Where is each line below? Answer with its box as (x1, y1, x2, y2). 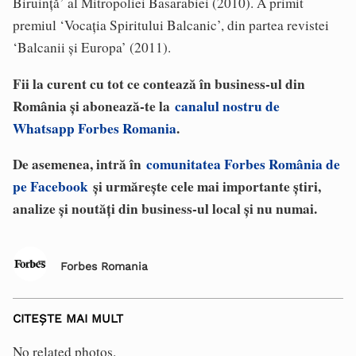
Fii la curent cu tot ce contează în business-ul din (13, 73, 305, 94)
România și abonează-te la (13, 95, 175, 116)
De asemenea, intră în (13, 153, 146, 174)
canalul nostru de (175, 95, 280, 116)
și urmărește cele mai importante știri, (88, 176, 321, 196)
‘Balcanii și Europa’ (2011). (13, 38, 171, 57)
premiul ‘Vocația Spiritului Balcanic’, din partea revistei (13, 16, 329, 35)
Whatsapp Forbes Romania (13, 118, 176, 138)
